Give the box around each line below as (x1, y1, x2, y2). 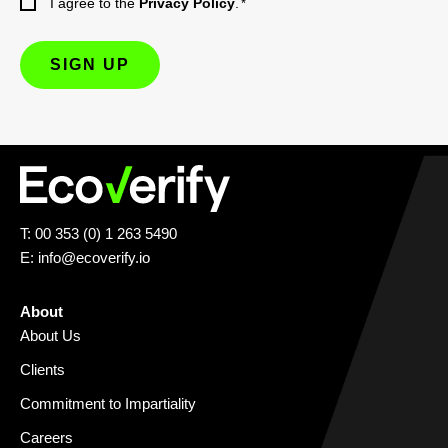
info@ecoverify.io (38, 248, 150, 266)
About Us (20, 326, 81, 344)
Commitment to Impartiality (20, 394, 196, 412)
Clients (20, 360, 65, 378)
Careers (20, 428, 73, 446)
